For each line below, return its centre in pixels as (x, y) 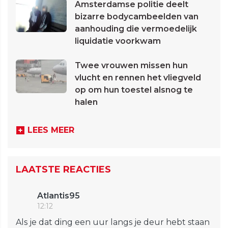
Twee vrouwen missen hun (131, 66)
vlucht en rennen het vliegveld (138, 78)
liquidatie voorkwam (118, 41)
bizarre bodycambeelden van (137, 17)
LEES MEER (51, 130)
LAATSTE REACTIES (63, 170)
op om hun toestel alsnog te (134, 90)
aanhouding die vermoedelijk (136, 29)
